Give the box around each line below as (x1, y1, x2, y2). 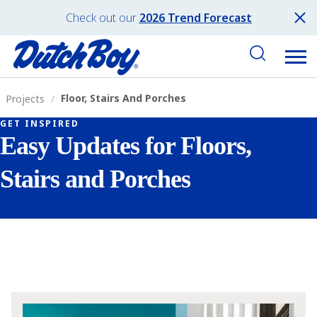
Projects (6, 91, 45, 105)
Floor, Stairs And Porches (61, 91, 186, 105)
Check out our (65, 10, 137, 25)
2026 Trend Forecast (139, 10, 252, 25)
